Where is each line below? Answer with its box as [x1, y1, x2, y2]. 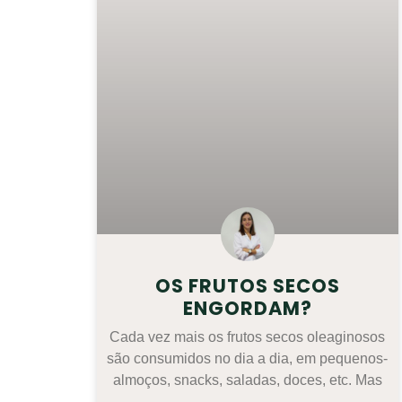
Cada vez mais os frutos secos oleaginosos [109, 328, 386, 345]
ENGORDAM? [182, 294, 312, 321]
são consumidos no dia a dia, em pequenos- [107, 350, 389, 366]
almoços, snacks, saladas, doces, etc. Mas [112, 371, 382, 388]
